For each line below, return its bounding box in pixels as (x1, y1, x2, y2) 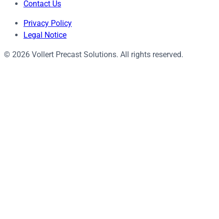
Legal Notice (23, 30, 66, 40)
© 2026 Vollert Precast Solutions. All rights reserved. (4, 50, 183, 60)
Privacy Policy (23, 19, 72, 28)
